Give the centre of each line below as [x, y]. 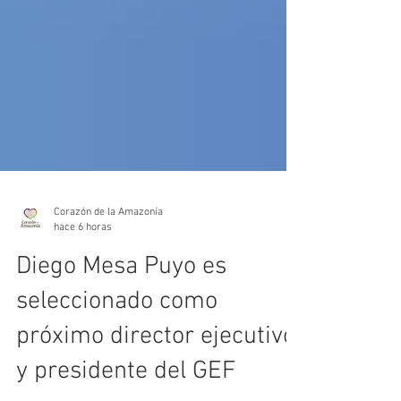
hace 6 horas [83, 270]
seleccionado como [117, 345]
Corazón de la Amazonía [108, 255]
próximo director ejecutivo [156, 380]
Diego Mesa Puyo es [121, 310]
